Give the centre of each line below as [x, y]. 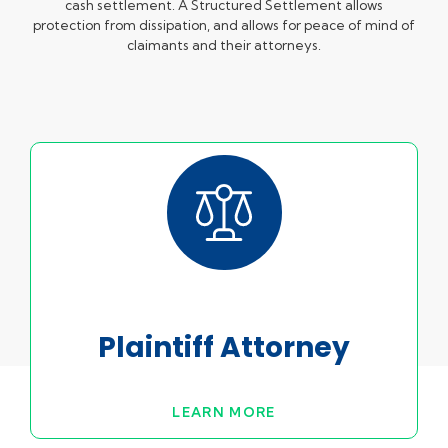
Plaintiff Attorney [224, 348]
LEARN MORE [224, 411]
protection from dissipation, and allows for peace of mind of [224, 25]
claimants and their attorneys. [224, 45]
